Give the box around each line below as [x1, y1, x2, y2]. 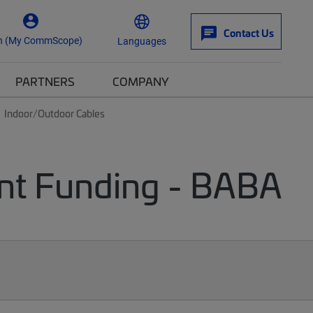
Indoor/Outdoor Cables [4, 106, 105, 120]
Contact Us [224, 26, 274, 40]
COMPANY [112, 73, 169, 89]
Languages [117, 34, 166, 48]
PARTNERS [15, 73, 75, 89]
